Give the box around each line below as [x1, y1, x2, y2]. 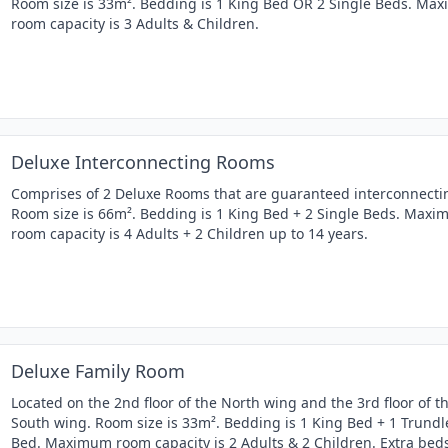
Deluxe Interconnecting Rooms [11, 149, 275, 174]
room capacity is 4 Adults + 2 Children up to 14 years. [11, 223, 368, 243]
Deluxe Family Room [11, 358, 185, 383]
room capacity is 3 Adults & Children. [11, 14, 259, 34]
